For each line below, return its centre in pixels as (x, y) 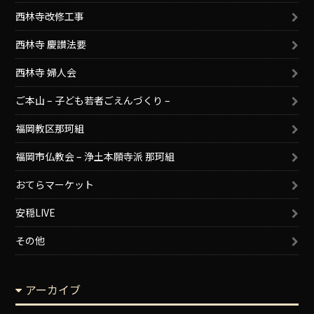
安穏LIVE (36, 213)
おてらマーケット (55, 185)
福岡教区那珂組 (50, 129)
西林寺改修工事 (50, 16)
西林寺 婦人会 (46, 73)
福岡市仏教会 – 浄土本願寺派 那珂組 (95, 157)
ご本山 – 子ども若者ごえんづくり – (93, 101)
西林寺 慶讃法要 (51, 45)
